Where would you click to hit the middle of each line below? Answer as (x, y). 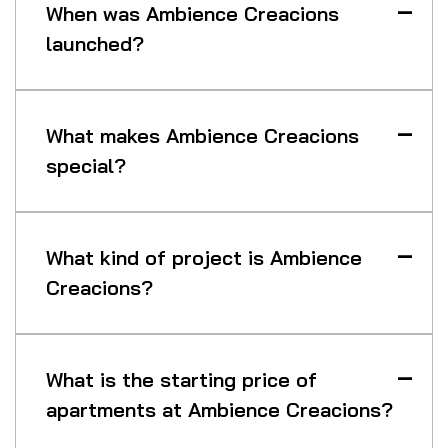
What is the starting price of (181, 380)
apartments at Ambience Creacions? (219, 410)
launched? (95, 44)
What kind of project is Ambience (204, 258)
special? (86, 166)
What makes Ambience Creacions (202, 136)
